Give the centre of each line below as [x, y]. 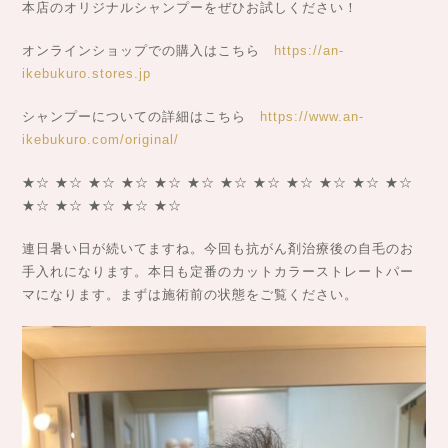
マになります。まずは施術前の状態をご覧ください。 [189, 294]
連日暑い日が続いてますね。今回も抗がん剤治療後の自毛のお [217, 248]
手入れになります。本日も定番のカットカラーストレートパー [217, 271]
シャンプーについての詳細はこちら [140, 116]
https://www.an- [311, 116]
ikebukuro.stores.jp [86, 73]
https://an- [308, 50]
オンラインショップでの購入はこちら [147, 50]
